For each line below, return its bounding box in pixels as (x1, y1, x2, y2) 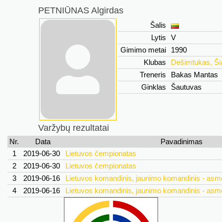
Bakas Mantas (169, 70, 220, 79)
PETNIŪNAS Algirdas (38, 5, 123, 15)
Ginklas (139, 83, 168, 91)
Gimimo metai (118, 46, 168, 54)
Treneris (138, 70, 168, 79)
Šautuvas (169, 83, 204, 91)
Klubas (142, 58, 168, 66)
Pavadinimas (160, 137, 203, 146)
